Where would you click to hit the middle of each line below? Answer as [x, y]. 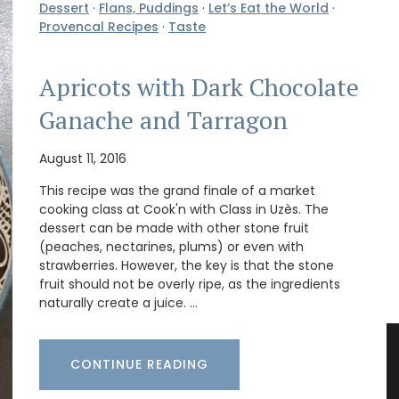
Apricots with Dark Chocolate [199, 88]
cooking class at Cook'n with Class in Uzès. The [184, 209]
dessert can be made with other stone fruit [174, 228]
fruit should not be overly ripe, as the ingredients [190, 284]
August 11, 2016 [83, 158]
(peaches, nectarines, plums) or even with [171, 246]
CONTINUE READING [139, 364]
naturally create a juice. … [118, 302]
